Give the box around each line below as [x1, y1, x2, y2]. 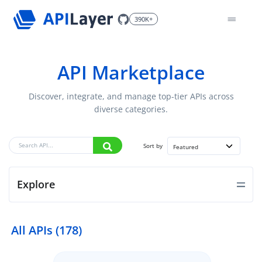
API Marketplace [57, 60, 205, 85]
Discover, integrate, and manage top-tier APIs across [28, 91, 234, 102]
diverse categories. [94, 104, 168, 115]
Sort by [143, 142, 163, 150]
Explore [17, 177, 55, 192]
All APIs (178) [11, 222, 82, 239]
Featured [173, 143, 198, 151]
